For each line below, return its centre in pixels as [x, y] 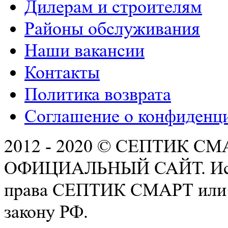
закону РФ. [46, 212]
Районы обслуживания [112, 28]
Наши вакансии [84, 50]
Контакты [62, 72]
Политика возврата [98, 94]
